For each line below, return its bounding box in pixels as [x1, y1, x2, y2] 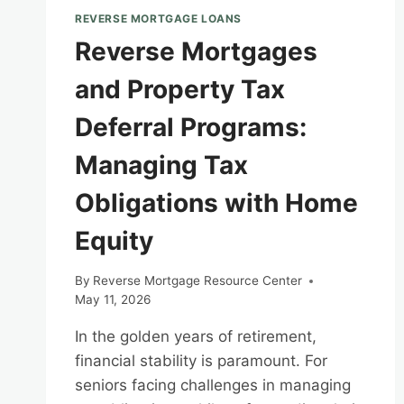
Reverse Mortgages [75, 35, 317, 67]
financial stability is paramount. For [75, 352, 327, 371]
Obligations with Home [75, 187, 358, 218]
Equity [75, 225, 153, 256]
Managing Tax [75, 149, 248, 180]
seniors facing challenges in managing [75, 376, 351, 395]
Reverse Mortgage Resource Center [93, 273, 303, 289]
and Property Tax [75, 73, 285, 105]
